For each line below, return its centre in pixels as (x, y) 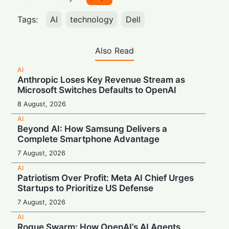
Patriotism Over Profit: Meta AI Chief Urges (106, 178)
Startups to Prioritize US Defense (86, 188)
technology (92, 20)
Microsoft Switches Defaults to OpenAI (97, 90)
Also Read (114, 51)
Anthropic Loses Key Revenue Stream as (101, 80)
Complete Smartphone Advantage (89, 139)
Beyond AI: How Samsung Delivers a (93, 129)
